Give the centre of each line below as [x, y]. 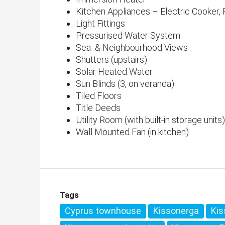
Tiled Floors [99, 96]
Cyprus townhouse [103, 211]
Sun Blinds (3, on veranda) [125, 84]
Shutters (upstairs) [111, 60]
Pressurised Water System [128, 36]
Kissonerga [176, 211]
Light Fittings [100, 24]
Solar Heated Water [114, 72]
